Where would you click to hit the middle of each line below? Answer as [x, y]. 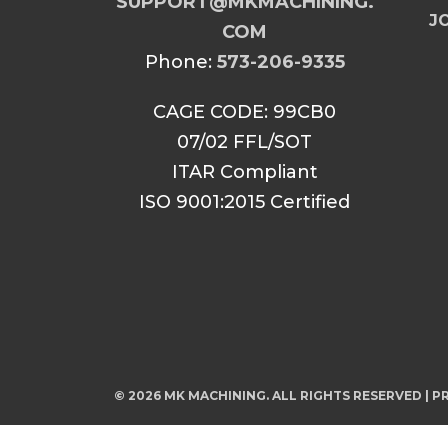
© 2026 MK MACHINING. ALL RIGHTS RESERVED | [273, 395]
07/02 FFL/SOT [244, 142]
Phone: [180, 62]
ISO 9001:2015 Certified [244, 202]
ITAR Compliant [244, 172]
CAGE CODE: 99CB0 [244, 112]
